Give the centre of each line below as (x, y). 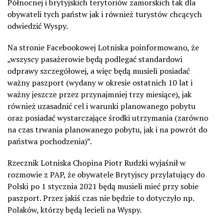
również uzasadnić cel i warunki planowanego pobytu (101, 106)
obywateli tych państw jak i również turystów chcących (105, 14)
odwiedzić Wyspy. (38, 26)
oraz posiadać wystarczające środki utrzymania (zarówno (108, 118)
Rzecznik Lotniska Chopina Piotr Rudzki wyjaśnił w (97, 163)
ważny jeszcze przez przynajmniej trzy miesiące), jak (99, 94)
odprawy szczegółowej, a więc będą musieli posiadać (99, 71)
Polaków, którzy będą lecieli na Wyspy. (75, 209)
